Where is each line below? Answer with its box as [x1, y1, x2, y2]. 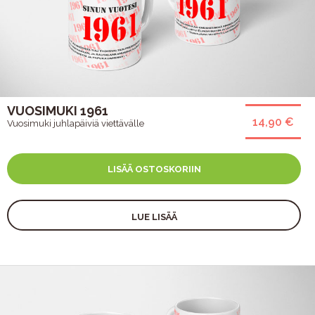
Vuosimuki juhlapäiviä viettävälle [7, 117, 144, 129]
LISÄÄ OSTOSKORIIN [107, 163, 201, 174]
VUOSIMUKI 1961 [7, 103, 108, 118]
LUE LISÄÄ [131, 211, 177, 222]
